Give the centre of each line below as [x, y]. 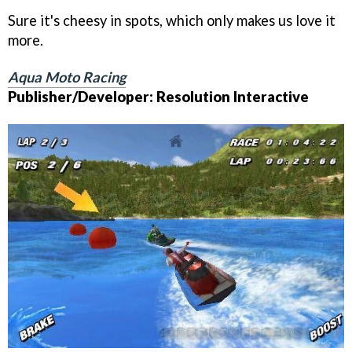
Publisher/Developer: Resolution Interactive [158, 96]
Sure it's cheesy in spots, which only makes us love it [172, 20]
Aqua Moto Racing [67, 77]
